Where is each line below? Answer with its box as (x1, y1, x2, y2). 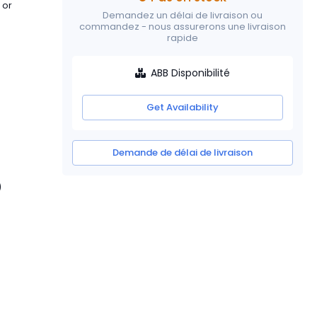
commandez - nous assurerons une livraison (79, 19, 286, 33)
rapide (167, 30, 198, 45)
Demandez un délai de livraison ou (103, 8, 263, 22)
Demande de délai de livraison (113, 145, 253, 159)
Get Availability (146, 100, 219, 114)
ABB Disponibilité (151, 65, 231, 80)
